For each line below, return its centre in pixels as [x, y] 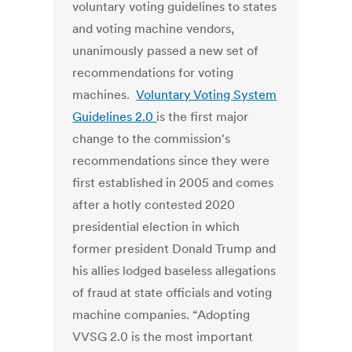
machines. [104, 95]
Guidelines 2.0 [115, 117]
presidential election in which [156, 227]
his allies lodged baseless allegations [174, 271]
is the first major [203, 117]
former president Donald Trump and [174, 249]
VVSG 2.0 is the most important [163, 337]
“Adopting [222, 315]
